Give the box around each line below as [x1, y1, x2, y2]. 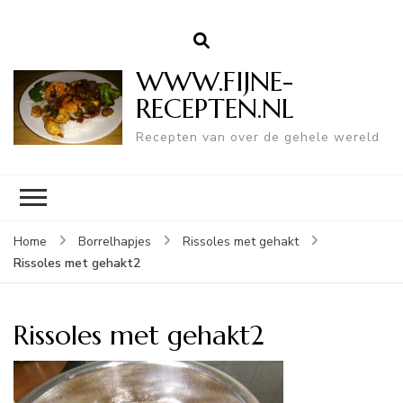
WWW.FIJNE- [135, 64, 293, 98]
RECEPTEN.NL [135, 91, 294, 125]
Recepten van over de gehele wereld [135, 128, 380, 146]
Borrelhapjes [78, 232, 151, 250]
